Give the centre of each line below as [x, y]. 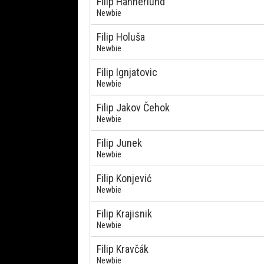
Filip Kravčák [123, 249]
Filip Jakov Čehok [133, 108]
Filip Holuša [121, 37]
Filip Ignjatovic [127, 72]
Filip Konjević [124, 178]
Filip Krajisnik [124, 214]
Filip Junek [119, 143]
